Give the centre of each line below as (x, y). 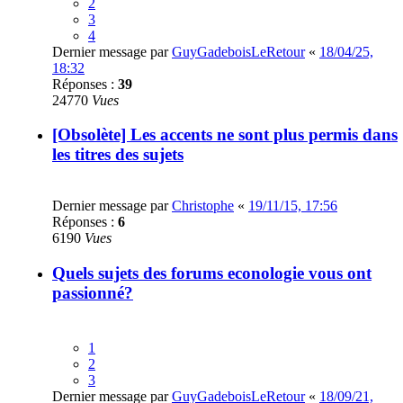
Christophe (203, 206)
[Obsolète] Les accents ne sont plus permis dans (225, 135)
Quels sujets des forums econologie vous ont (212, 273)
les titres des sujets (118, 155)
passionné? (93, 292)
